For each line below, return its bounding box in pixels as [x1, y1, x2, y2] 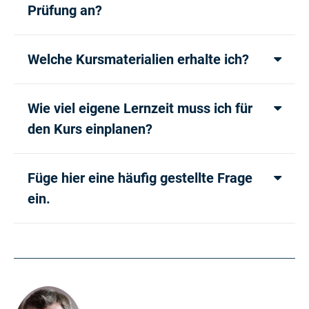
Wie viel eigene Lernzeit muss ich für [28, 100, 252, 117]
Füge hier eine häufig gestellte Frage [28, 170, 252, 187]
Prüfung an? [28, 2, 102, 19]
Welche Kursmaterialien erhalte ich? [28, 51, 249, 68]
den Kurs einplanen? [28, 121, 152, 138]
